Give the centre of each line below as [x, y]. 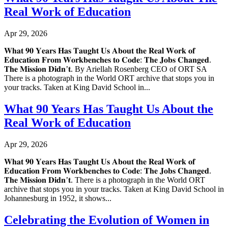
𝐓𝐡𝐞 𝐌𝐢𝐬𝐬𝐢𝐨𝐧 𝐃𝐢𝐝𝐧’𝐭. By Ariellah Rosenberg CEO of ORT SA [105, 69]
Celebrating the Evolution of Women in [107, 220]
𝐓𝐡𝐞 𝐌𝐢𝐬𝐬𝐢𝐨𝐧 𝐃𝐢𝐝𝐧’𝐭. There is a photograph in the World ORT [105, 180]
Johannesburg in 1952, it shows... [58, 198]
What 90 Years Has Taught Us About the [109, 109]
